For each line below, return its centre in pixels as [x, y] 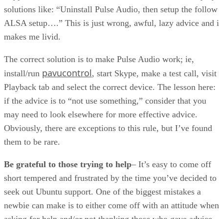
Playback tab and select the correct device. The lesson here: [110, 87]
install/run [23, 73]
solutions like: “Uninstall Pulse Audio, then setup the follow [111, 9]
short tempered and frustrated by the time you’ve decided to [110, 178]
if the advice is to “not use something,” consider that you [105, 100]
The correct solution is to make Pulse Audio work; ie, [99, 59]
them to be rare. [32, 142]
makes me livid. [32, 36]
